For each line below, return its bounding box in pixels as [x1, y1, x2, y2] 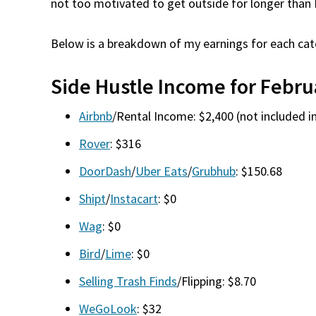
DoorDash [79, 163, 131, 179]
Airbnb [79, 108, 112, 124]
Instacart [110, 190, 158, 207]
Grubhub [192, 163, 236, 179]
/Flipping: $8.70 [177, 273, 256, 289]
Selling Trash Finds [79, 273, 177, 289]
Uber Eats [135, 163, 188, 179]
